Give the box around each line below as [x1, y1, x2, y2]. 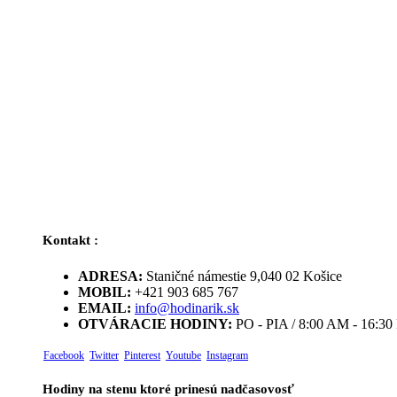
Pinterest [124, 349, 160, 362]
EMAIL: [78, 300, 131, 316]
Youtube [166, 349, 201, 362]
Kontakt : [43, 233, 98, 248]
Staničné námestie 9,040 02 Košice [146, 269, 342, 284]
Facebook [43, 349, 84, 362]
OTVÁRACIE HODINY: [78, 316, 232, 332]
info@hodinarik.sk [135, 300, 239, 316]
